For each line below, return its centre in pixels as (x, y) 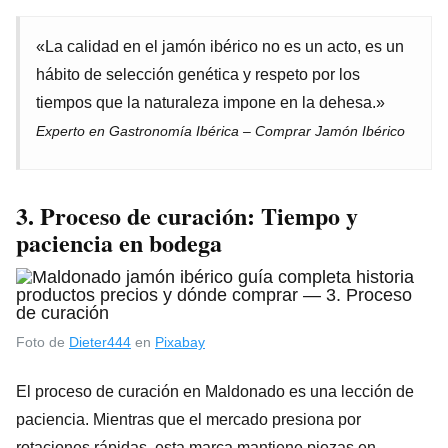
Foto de (42, 341)
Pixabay (180, 341)
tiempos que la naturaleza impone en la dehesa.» (210, 102)
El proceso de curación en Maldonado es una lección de (215, 391)
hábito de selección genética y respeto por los (198, 74)
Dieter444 (100, 341)
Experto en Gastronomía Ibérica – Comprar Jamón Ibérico (220, 131)
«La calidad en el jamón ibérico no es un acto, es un (220, 46)
